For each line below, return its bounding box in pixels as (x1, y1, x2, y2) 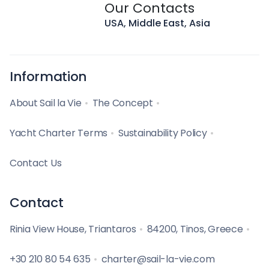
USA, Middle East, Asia (104, 16, 210, 30)
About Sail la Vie (10, 95, 82, 110)
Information (10, 67, 87, 86)
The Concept (92, 95, 153, 110)
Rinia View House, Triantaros (10, 222, 136, 236)
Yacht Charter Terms (10, 125, 108, 140)
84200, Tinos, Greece (147, 222, 243, 236)
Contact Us (10, 156, 62, 170)
